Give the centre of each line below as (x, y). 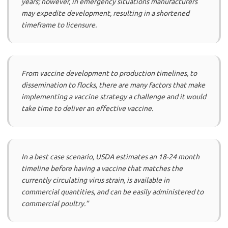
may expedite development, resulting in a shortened (105, 13)
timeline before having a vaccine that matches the (102, 168)
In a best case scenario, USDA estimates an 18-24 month (110, 156)
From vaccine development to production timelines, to (109, 73)
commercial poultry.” (55, 203)
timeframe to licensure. (59, 25)
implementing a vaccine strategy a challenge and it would (114, 96)
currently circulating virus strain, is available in (95, 180)
